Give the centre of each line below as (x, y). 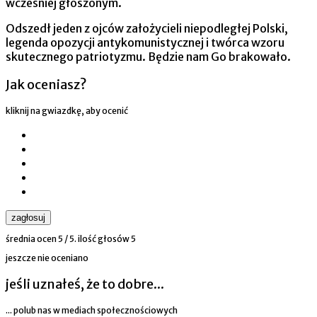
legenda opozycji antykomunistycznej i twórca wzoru (145, 42)
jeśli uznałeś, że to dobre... (85, 284)
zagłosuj (28, 217)
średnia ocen (32, 238)
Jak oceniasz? (46, 84)
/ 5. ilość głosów (97, 238)
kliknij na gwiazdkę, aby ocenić (67, 110)
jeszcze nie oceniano (47, 258)
